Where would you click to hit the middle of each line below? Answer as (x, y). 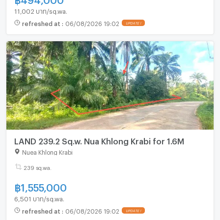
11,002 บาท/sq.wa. (41, 10)
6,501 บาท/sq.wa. (39, 197)
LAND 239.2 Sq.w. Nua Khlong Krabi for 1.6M (99, 140)
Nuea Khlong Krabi (47, 151)
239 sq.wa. (37, 166)
